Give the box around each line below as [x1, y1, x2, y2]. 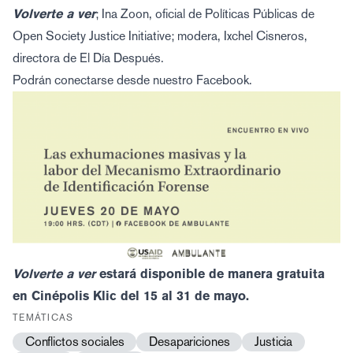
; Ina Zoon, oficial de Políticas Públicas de [95, 6, 314, 21]
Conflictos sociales [24, 333, 124, 349]
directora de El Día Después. [13, 50, 164, 65]
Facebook [196, 72, 249, 87]
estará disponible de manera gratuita [95, 266, 325, 281]
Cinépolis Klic [32, 288, 117, 303]
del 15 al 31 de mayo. [117, 288, 249, 303]
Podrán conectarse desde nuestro [13, 72, 196, 87]
